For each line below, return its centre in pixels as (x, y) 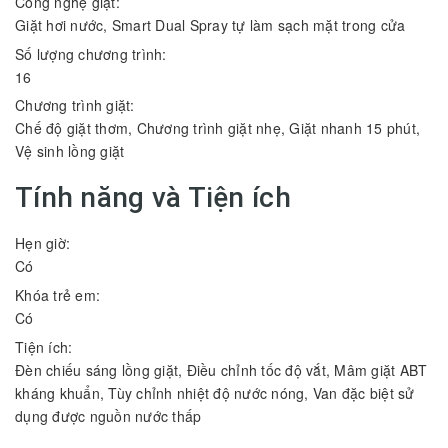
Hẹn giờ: (45, 243)
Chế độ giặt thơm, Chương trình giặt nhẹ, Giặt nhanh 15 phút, (217, 128)
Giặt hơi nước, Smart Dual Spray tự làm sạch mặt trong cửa (210, 25)
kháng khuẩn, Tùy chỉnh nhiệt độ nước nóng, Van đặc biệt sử (215, 392)
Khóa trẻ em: (60, 295)
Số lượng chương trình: (93, 53)
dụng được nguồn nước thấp (108, 415)
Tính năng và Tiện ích (153, 198)
